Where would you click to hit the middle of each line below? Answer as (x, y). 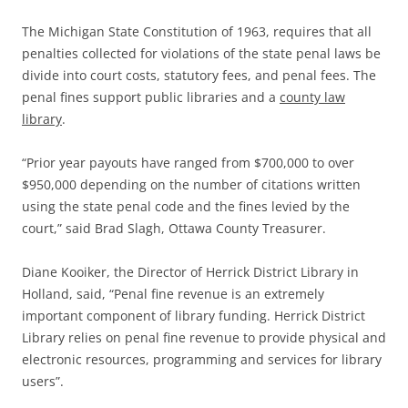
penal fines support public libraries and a (151, 97)
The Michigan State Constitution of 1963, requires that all (197, 32)
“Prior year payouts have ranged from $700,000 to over (188, 163)
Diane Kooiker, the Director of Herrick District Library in (190, 272)
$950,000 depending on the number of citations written (191, 185)
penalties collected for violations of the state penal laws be (201, 54)
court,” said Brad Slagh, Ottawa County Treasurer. (174, 229)
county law (312, 97)
